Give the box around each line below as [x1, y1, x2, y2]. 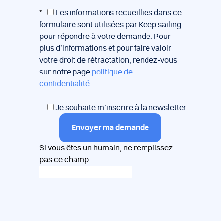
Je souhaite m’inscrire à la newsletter [54, 104, 186, 112]
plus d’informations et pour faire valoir [39, 44, 171, 53]
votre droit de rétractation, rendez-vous [39, 56, 177, 65]
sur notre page [39, 68, 92, 76]
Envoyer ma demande [72, 124, 149, 132]
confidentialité [39, 80, 90, 88]
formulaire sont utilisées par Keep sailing [39, 21, 181, 29]
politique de [92, 68, 133, 76]
